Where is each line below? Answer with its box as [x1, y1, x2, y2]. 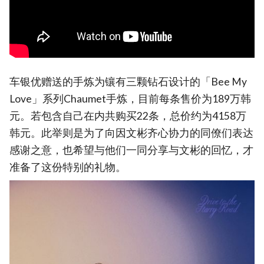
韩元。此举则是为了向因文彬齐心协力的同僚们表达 [9, 126, 253, 139]
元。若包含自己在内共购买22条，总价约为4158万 [9, 109, 246, 122]
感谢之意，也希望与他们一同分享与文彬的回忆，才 [9, 143, 253, 156]
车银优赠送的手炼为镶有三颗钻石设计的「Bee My [9, 75, 247, 88]
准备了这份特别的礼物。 [9, 160, 126, 173]
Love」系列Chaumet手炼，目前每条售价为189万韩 [9, 92, 251, 105]
